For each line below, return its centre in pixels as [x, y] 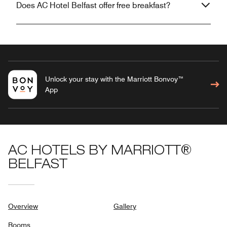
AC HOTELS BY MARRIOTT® [100, 152]
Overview [23, 206]
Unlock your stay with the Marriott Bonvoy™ [114, 79]
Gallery [125, 206]
